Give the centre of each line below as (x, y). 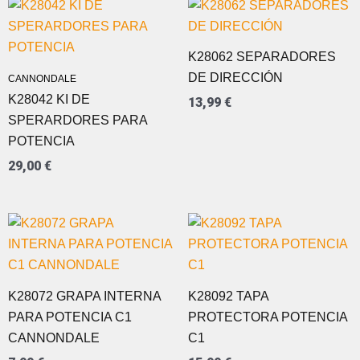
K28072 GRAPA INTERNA (84, 297)
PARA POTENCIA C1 (70, 317)
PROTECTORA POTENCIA (268, 317)
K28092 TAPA (228, 297)
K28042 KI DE (49, 100)
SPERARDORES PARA (78, 121)
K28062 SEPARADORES (262, 57)
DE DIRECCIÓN (235, 78)
